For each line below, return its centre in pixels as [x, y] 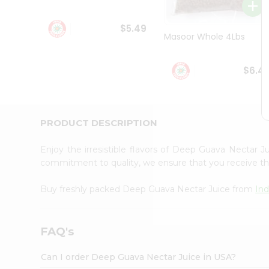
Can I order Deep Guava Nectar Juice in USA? [139, 257]
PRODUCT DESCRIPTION [99, 122]
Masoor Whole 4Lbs [204, 37]
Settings [32, 141]
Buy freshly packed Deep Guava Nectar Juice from [148, 189]
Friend [24, 89]
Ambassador [38, 22]
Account [33, 104]
